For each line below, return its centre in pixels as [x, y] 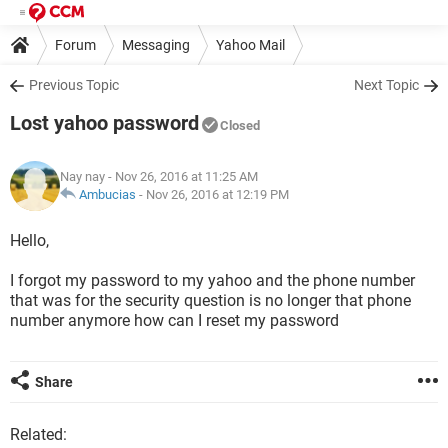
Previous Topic [74, 85]
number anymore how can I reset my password [174, 320]
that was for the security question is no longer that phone [210, 300]
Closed [240, 125]
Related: [38, 434]
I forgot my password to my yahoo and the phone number [212, 280]
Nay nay [82, 176]
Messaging [156, 44]
